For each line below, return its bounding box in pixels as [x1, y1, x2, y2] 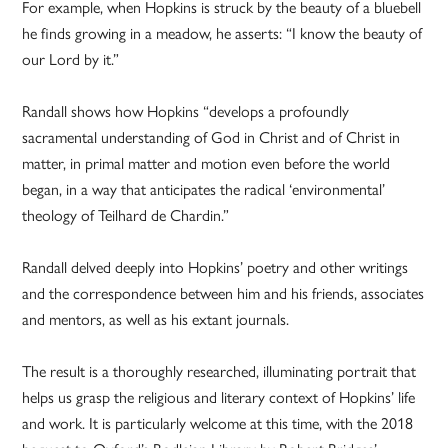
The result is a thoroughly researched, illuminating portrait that [22, 362, 417, 382]
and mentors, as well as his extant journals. [22, 310, 290, 330]
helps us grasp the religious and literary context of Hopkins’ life [22, 388, 416, 408]
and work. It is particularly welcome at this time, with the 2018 [22, 414, 414, 434]
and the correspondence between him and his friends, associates [22, 284, 425, 304]
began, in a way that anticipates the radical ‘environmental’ [22, 180, 386, 200]
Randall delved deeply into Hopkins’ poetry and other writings [22, 258, 409, 278]
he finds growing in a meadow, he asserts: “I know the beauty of [22, 24, 423, 44]
